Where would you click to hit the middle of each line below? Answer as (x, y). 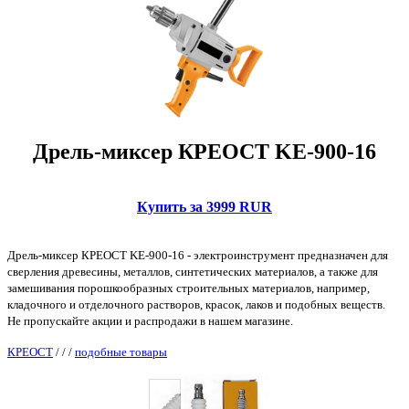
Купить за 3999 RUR (204, 207)
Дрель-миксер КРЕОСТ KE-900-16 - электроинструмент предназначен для (198, 255)
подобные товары (121, 352)
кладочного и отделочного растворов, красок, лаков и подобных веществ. (196, 304)
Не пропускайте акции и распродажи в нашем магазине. (150, 321)
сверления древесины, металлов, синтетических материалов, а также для (193, 272)
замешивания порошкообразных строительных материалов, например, (189, 288)
